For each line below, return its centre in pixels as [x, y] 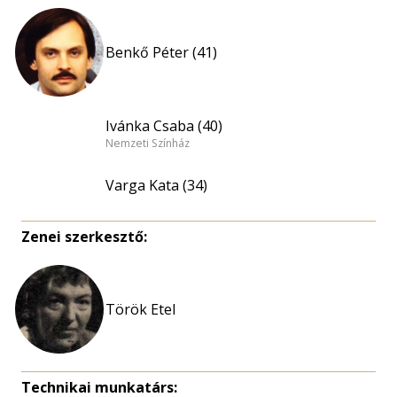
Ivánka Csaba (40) [164, 125]
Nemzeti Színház [148, 144]
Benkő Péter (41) [161, 52]
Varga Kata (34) [156, 185]
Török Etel [140, 309]
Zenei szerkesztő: [84, 237]
